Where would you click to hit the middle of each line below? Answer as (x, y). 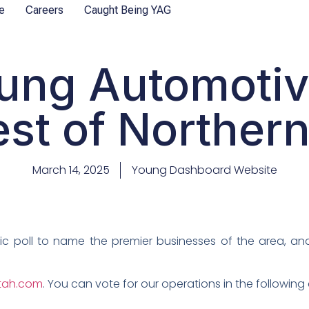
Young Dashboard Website (204, 170)
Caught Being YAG (128, 10)
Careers (44, 10)
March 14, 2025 (71, 170)
